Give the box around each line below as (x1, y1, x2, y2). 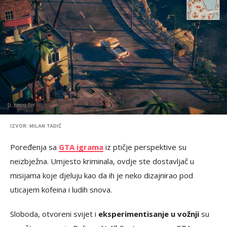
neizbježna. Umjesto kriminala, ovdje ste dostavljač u (10, 156, 194, 167)
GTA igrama (59, 142, 103, 153)
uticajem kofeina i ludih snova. (10, 184, 112, 195)
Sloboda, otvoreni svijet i (10, 209, 98, 219)
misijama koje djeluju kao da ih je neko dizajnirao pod (10, 170, 193, 181)
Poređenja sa (10, 142, 59, 153)
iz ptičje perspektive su (103, 142, 186, 153)
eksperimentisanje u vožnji (98, 209, 199, 219)
